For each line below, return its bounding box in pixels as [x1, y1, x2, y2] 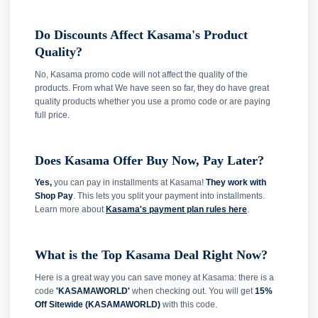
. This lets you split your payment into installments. [73, 191, 265, 202]
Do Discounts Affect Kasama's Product [35, 28, 248, 43]
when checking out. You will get [130, 285, 255, 296]
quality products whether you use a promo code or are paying [35, 96, 270, 106]
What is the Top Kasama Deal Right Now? [35, 248, 268, 263]
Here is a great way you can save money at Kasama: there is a [35, 272, 274, 283]
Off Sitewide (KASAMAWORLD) [35, 299, 160, 309]
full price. [35, 109, 70, 120]
